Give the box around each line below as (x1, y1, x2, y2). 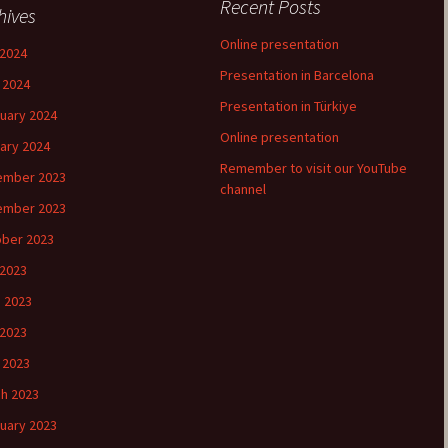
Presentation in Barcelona (220, 66, 374, 85)
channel (220, 180, 266, 199)
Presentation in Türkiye (220, 97, 357, 116)
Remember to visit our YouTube (220, 159, 407, 178)
